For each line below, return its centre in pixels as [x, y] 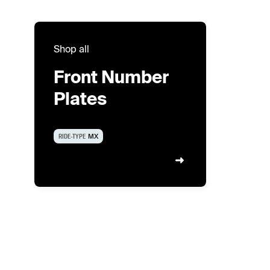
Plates [80, 98]
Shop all [71, 49]
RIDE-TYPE [72, 136]
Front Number [111, 77]
